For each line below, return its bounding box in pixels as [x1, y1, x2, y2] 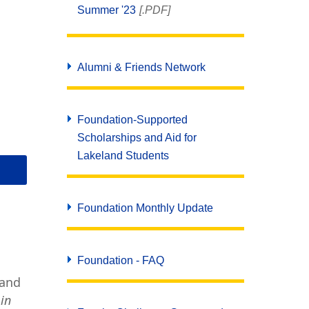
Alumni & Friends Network [77, 61, 206, 73]
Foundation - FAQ [77, 255, 164, 266]
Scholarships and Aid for [77, 132, 197, 143]
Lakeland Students [77, 150, 169, 161]
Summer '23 [77, 4, 136, 16]
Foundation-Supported [77, 114, 188, 126]
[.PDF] [139, 4, 170, 16]
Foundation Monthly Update [77, 202, 213, 214]
